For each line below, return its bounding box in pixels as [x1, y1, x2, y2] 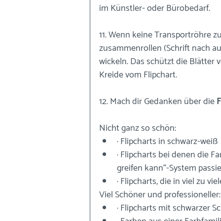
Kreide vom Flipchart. [99, 68, 177, 82]
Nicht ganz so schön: [99, 121, 176, 136]
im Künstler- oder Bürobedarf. [99, 1, 210, 16]
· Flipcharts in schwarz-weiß [117, 134, 218, 149]
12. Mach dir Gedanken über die [99, 94, 217, 109]
